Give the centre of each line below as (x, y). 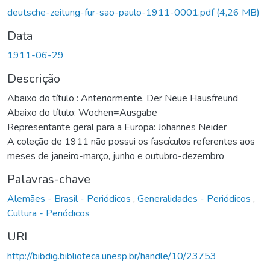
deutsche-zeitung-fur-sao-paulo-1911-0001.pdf (112, 12)
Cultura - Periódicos (49, 213)
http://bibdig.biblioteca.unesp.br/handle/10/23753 (112, 256)
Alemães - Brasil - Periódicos (70, 199)
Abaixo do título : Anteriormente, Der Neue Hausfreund (123, 98)
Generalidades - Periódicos (195, 199)
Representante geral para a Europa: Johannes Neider (117, 127)
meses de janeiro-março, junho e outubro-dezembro (116, 156)
